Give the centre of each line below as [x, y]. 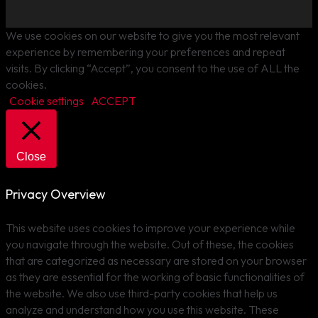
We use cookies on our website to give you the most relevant [153, 35]
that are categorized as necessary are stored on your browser [156, 260]
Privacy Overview [56, 194]
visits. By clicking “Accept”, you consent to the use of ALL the [153, 68]
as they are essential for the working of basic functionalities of [155, 276]
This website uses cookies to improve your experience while [150, 227]
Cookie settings [46, 100]
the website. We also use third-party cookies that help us [142, 293]
